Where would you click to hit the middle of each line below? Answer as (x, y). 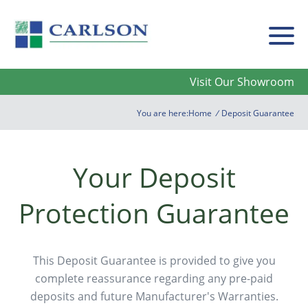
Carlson (32, 56)
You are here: (163, 113)
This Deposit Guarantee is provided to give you (154, 261)
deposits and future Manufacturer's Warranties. (154, 297)
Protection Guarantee (154, 213)
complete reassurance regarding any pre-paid (154, 279)
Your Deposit (154, 177)
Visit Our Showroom (242, 82)
